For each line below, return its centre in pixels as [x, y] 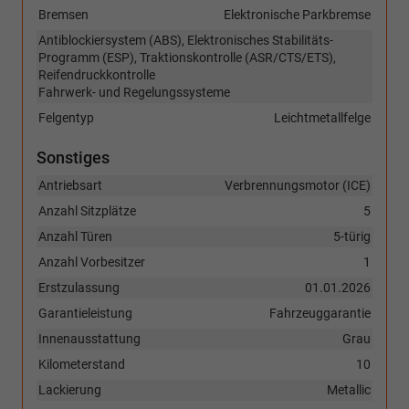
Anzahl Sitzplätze [87, 211]
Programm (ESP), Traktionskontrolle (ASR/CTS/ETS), [187, 58]
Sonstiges [73, 158]
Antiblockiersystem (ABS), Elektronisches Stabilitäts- [186, 41]
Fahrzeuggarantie [320, 314]
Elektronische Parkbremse [297, 15]
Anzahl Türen [75, 237]
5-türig [352, 237]
